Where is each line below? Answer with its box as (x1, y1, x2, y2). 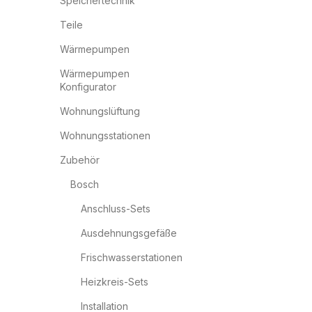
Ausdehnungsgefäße (81, 227, 177, 239)
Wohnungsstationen (60, 130, 150, 141)
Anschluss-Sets (81, 203, 150, 214)
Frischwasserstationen (81, 251, 182, 263)
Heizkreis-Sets (81, 276, 148, 288)
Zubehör (60, 154, 100, 166)
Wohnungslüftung (60, 105, 140, 117)
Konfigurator (60, 81, 116, 93)
